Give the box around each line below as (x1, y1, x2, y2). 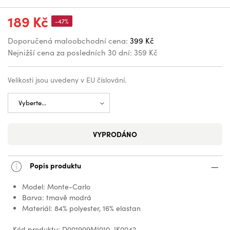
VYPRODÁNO (93, 128, 137, 139)
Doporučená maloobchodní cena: (8, 35, 128, 46)
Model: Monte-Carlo (22, 181, 90, 191)
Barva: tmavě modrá (22, 192, 91, 202)
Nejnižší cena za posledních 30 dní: (8, 47, 132, 57)
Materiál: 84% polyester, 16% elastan (22, 203, 141, 213)
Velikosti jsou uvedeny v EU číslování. (8, 74, 126, 85)
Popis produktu (28, 160, 81, 170)
